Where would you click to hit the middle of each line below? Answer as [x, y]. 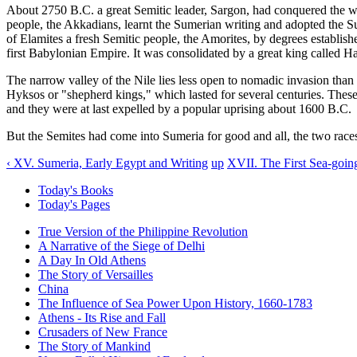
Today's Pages [74, 204]
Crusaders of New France [103, 331]
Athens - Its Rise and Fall [102, 317]
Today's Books [76, 190]
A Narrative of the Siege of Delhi [122, 245]
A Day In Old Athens [92, 260]
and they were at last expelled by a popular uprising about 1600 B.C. [179, 108]
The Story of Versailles [96, 274]
